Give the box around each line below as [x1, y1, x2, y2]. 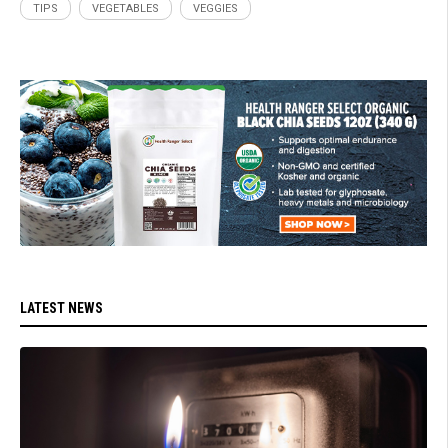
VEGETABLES [92, 2, 159, 16]
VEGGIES [193, 2, 238, 16]
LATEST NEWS [20, 299, 103, 316]
